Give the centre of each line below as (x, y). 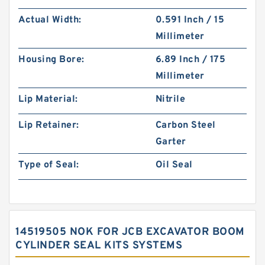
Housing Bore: (51, 60)
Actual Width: (50, 20)
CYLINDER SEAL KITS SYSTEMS (99, 246)
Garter (171, 142)
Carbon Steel (185, 125)
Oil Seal (174, 165)
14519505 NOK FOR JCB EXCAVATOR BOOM (130, 232)
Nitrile (170, 99)
